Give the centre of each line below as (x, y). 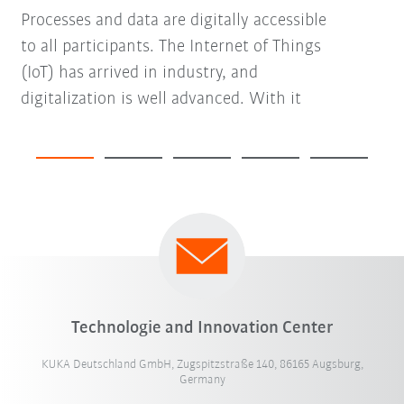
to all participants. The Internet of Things (170, 47)
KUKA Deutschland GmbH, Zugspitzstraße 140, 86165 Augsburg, (202, 364)
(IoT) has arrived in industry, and (139, 73)
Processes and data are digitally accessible (173, 21)
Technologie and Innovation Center (202, 328)
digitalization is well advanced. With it (161, 100)
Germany (202, 380)
